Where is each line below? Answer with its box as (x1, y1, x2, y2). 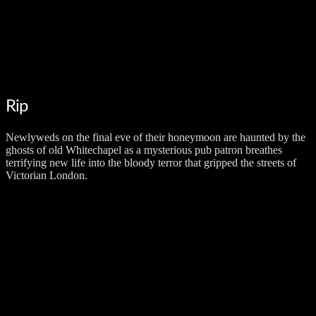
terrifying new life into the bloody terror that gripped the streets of (6, 157, 296, 169)
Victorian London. (6, 169, 87, 182)
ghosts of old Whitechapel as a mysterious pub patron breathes (6, 144, 282, 157)
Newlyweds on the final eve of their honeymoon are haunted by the (6, 131, 305, 144)
